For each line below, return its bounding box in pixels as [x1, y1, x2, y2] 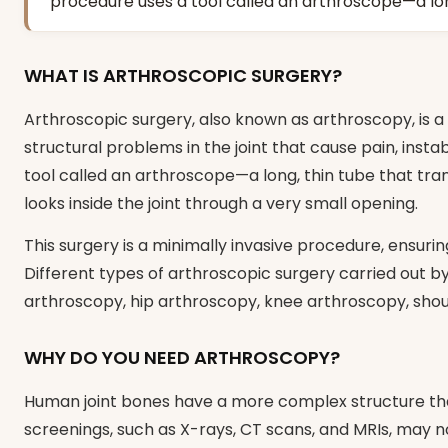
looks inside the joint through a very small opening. [24, 191, 418, 215]
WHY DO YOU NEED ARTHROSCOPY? [24, 344, 340, 370]
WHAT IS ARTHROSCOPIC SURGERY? [24, 62, 342, 88]
